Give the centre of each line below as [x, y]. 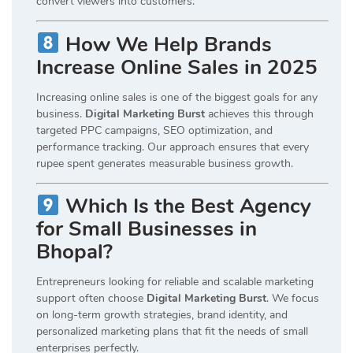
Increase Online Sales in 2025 [177, 67]
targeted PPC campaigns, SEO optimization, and [154, 130]
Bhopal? [74, 251]
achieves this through [259, 113]
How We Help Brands [165, 44]
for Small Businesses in [147, 229]
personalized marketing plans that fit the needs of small [172, 331]
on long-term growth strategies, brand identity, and [162, 314]
